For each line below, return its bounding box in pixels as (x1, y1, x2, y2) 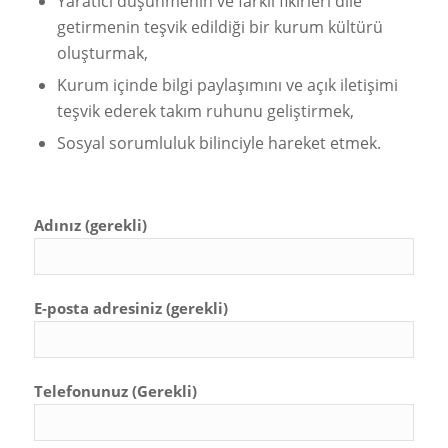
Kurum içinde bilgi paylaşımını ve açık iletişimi (56, 73, 398, 96)
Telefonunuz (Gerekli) (33, 381, 197, 402)
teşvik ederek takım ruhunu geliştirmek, (56, 99, 354, 122)
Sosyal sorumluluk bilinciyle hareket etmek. (56, 131, 381, 154)
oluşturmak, (56, 41, 148, 64)
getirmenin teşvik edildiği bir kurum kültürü (56, 15, 383, 38)
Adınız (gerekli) (33, 215, 147, 236)
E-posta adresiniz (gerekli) (33, 298, 228, 319)
